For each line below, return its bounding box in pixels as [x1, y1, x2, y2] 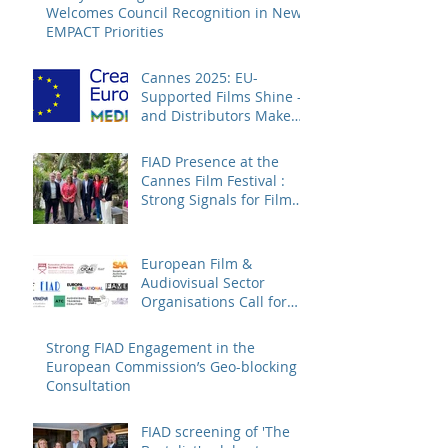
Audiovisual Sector [141, 272, 265, 292]
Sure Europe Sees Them [141, 124, 301, 144]
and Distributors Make [141, 105, 291, 125]
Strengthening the [141, 310, 263, 330]
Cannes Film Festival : [141, 170, 285, 190]
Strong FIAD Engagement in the [46, 337, 255, 357]
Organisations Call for [141, 291, 287, 311]
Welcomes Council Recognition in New [46, 2, 302, 22]
